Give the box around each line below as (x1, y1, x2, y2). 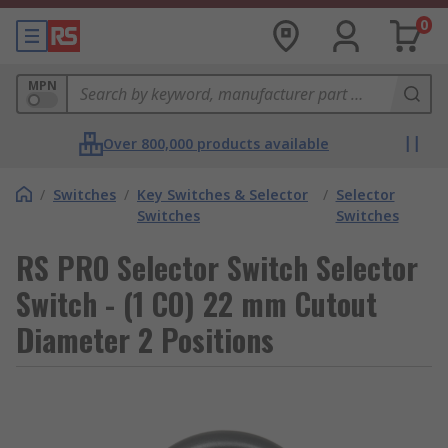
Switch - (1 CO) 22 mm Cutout (16, 281, 377, 326)
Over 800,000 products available (103, 134, 329, 153)
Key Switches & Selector (137, 185, 308, 204)
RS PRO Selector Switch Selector (16, 245, 418, 290)
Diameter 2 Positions (16, 317, 274, 362)
